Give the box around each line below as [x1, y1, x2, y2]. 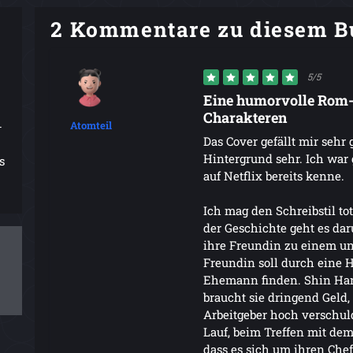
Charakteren [203, 107, 287, 127]
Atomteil [70, 117, 113, 132]
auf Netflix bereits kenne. [203, 167, 344, 184]
